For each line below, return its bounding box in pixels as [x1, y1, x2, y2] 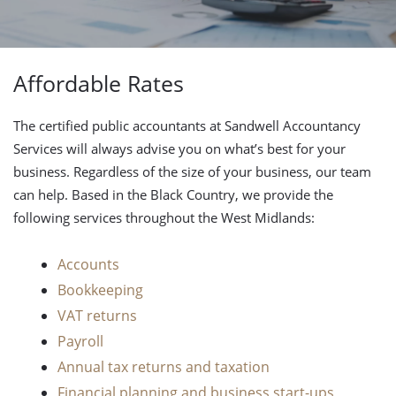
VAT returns [57, 305, 137, 325]
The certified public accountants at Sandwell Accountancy [13, 117, 361, 134]
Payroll [57, 331, 103, 351]
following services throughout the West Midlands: [13, 209, 315, 226]
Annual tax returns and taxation [57, 356, 270, 377]
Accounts [57, 254, 119, 274]
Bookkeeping [57, 279, 143, 300]
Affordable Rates [13, 68, 184, 98]
